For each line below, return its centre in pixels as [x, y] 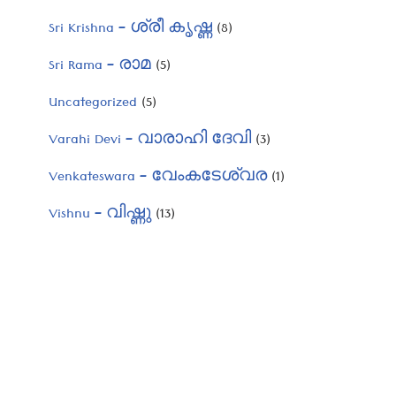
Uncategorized [93, 104]
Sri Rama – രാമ [100, 67]
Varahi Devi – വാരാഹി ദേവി [150, 141]
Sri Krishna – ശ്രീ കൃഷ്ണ [130, 30]
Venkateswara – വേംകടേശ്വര [158, 179]
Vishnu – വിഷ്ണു [100, 216]
